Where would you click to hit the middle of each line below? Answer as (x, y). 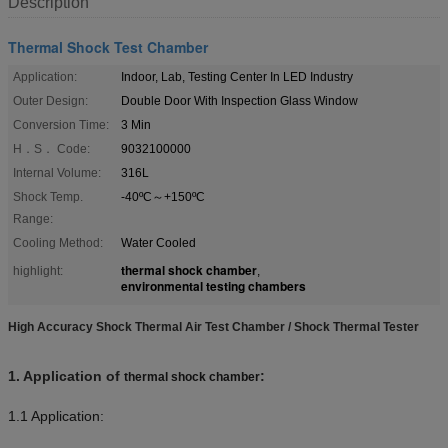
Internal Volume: (57, 172)
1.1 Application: (56, 415)
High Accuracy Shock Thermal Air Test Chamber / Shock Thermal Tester (213, 326)
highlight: (38, 270)
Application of (73, 375)
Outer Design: (50, 100)
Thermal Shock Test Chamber (108, 46)
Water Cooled (158, 242)
